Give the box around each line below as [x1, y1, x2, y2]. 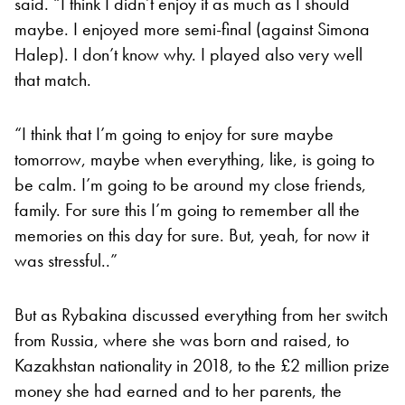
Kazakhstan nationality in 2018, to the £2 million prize [14, 353, 390, 377]
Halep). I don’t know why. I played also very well [14, 42, 363, 66]
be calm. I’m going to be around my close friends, [14, 172, 366, 196]
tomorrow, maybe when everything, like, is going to [14, 146, 374, 171]
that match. [14, 67, 91, 91]
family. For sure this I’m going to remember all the [14, 197, 360, 221]
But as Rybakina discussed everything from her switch [14, 302, 388, 326]
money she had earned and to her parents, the [14, 378, 342, 402]
